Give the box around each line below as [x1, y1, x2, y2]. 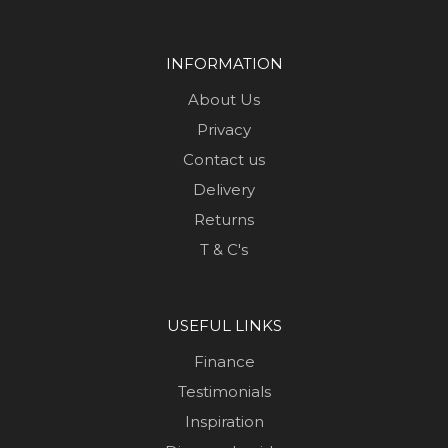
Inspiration [184, 412, 264, 432]
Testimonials [177, 382, 271, 402]
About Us [188, 90, 260, 110]
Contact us [183, 150, 265, 170]
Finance [193, 352, 255, 372]
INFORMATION [165, 54, 283, 74]
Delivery [193, 180, 255, 200]
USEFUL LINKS [166, 316, 282, 336]
